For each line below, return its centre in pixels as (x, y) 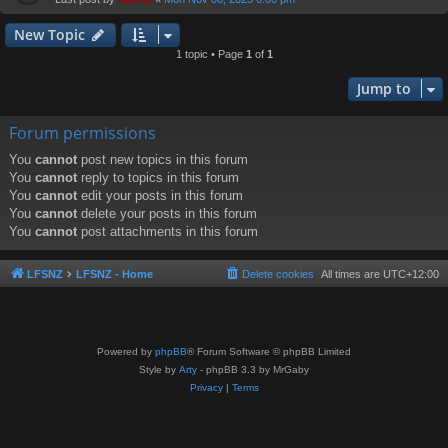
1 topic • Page (210, 54)
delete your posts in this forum (167, 214)
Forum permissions (82, 133)
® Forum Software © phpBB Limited (269, 351)
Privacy (206, 387)
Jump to (384, 89)
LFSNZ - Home (114, 274)
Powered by (126, 351)
